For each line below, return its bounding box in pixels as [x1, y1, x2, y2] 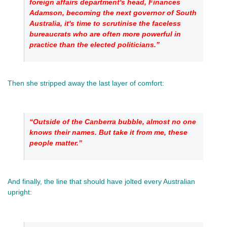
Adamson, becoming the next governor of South [29, 8, 197, 17]
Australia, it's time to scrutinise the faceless [29, 19, 181, 27]
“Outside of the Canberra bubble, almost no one [29, 117, 196, 126]
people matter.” [29, 138, 82, 147]
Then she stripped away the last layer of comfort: [8, 79, 166, 87]
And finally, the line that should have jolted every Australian [8, 177, 195, 185]
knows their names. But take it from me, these [29, 128, 187, 136]
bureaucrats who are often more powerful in [29, 29, 181, 38]
